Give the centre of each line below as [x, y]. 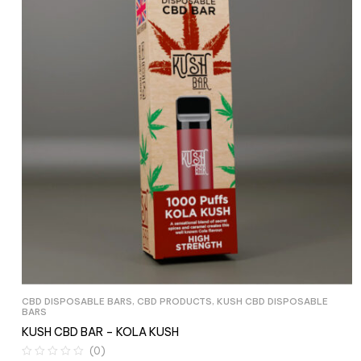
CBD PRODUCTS [174, 301]
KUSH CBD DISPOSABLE [272, 301]
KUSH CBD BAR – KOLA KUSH [100, 332]
